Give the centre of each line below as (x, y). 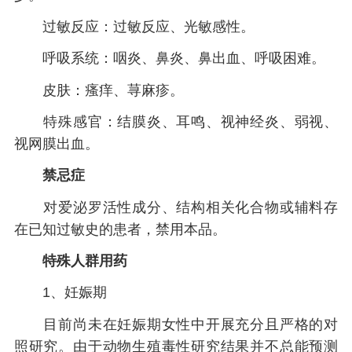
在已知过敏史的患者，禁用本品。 (120, 229)
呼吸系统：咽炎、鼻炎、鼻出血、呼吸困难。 (169, 59)
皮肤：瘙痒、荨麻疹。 (99, 90)
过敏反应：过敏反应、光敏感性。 (134, 26)
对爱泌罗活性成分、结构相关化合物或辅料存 (176, 207)
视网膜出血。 (56, 144)
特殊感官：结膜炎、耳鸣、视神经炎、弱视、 (176, 122)
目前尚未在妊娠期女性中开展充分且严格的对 (176, 324)
